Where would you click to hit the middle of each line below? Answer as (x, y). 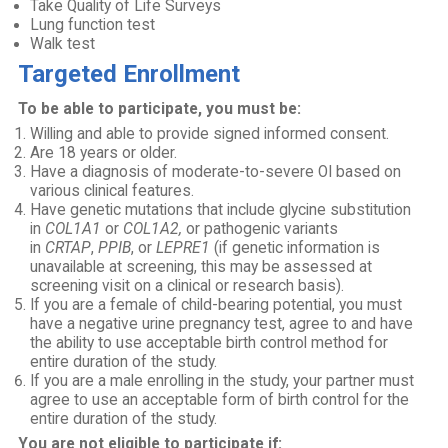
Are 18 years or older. (104, 153)
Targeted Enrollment (129, 74)
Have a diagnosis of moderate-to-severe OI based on (216, 172)
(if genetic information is (295, 248)
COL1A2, (153, 229)
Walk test (63, 44)
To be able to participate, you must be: (160, 109)
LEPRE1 (183, 248)
